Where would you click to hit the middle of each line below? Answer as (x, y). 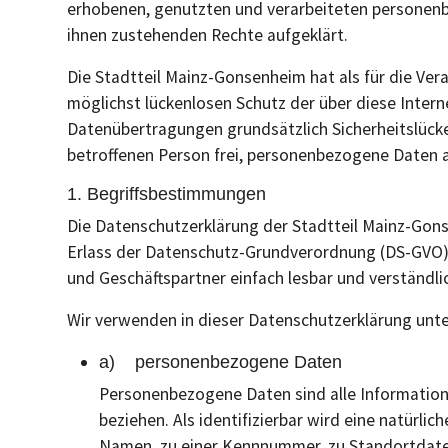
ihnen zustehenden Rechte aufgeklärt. (207, 35)
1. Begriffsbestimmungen (166, 194)
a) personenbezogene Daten (220, 362)
